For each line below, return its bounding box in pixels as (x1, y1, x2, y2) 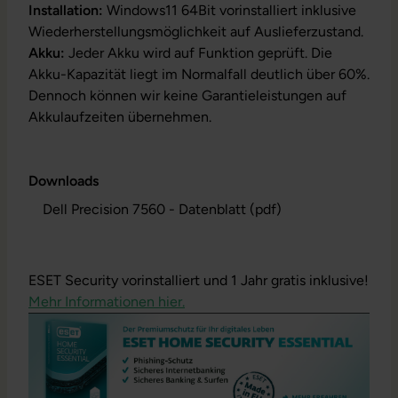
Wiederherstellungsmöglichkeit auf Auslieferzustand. (28, 23, 363, 41)
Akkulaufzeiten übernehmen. (28, 108, 211, 126)
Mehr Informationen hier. (28, 293, 185, 311)
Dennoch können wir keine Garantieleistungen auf (28, 87, 346, 105)
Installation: (28, 2, 103, 20)
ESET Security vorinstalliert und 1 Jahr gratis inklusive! (28, 272, 369, 290)
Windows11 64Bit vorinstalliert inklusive (103, 2, 356, 20)
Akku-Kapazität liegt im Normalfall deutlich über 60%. (28, 66, 370, 84)
